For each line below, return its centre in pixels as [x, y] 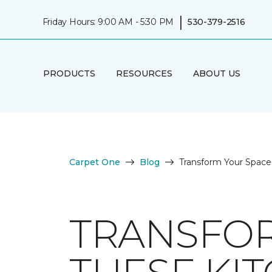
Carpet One [95, 162]
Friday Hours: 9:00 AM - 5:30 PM [108, 22]
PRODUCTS [69, 73]
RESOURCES [144, 73]
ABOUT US [216, 73]
